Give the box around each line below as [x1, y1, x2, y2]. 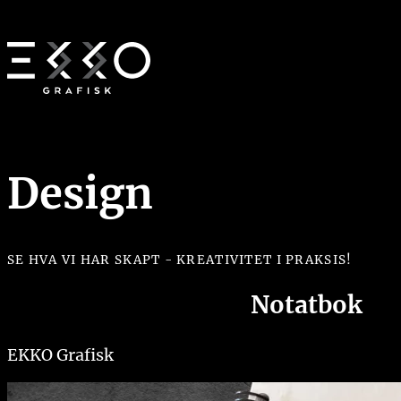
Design [7, 166, 153, 220]
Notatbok [250, 290, 363, 320]
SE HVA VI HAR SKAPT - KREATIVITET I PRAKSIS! [7, 252, 353, 268]
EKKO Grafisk [7, 345, 114, 366]
